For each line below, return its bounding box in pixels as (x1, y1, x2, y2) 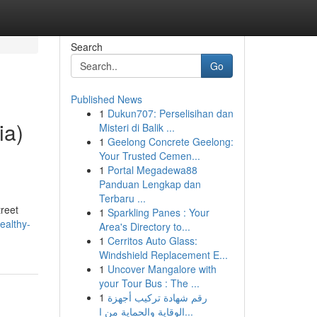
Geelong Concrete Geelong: (107, 134, 234, 149)
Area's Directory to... (98, 219, 190, 234)
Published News (70, 92, 142, 106)
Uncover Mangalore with (107, 262, 217, 276)
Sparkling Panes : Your (107, 205, 209, 219)
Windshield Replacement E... (98, 248, 228, 262)
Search (70, 40, 103, 54)
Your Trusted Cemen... (98, 149, 200, 163)
